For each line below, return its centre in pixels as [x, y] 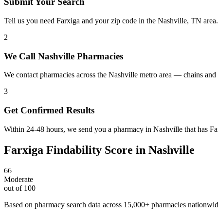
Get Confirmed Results [49, 110]
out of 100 [20, 188]
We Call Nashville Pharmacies [64, 56]
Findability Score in [96, 150]
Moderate [18, 179]
